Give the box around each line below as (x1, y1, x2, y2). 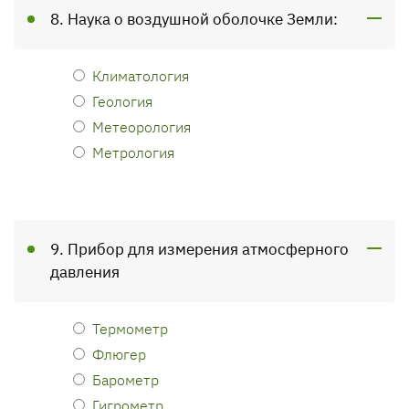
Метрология (92, 142, 174, 162)
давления (50, 262, 120, 282)
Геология (92, 91, 152, 110)
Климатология (92, 66, 189, 85)
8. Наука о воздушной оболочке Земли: (50, 9, 338, 29)
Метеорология (92, 117, 191, 136)
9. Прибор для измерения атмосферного (50, 239, 349, 259)
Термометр (92, 319, 168, 338)
